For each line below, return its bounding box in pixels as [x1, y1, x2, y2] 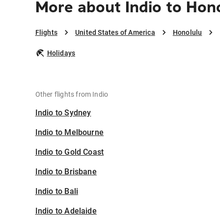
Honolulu [172, 28, 202, 37]
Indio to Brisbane [35, 167, 97, 177]
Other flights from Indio [35, 90, 109, 99]
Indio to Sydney [35, 108, 91, 118]
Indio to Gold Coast [35, 147, 104, 157]
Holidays [47, 49, 76, 57]
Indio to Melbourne [35, 128, 104, 137]
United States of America [75, 28, 155, 37]
